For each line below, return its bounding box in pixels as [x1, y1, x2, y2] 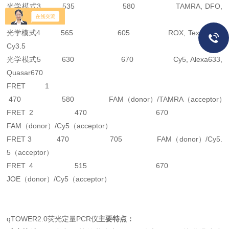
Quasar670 [7, 68, 43, 77]
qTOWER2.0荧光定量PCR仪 [7, 215, 99, 223]
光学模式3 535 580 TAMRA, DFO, [7, 2, 222, 10]
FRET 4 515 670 [7, 162, 222, 170]
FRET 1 [7, 82, 222, 90]
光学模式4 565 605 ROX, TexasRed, [7, 29, 222, 37]
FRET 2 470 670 [7, 108, 222, 117]
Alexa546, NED [7, 15, 56, 24]
